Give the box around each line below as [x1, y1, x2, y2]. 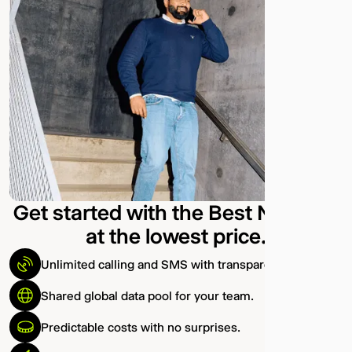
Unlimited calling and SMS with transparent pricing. [41, 256, 327, 272]
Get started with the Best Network [13, 200, 339, 226]
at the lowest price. [86, 224, 266, 250]
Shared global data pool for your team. [41, 288, 254, 303]
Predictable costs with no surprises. [41, 319, 240, 335]
